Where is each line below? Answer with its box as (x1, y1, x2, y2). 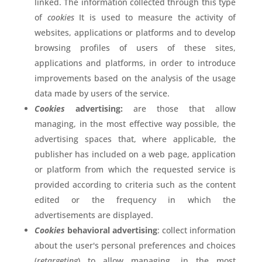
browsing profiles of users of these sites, (34, 42, 236, 53)
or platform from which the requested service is (34, 164, 236, 175)
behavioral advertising (67, 225, 158, 236)
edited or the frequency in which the (34, 194, 236, 205)
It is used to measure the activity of (74, 12, 236, 23)
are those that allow (122, 103, 236, 114)
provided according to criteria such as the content (34, 179, 236, 190)
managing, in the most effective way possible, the (34, 118, 236, 129)
